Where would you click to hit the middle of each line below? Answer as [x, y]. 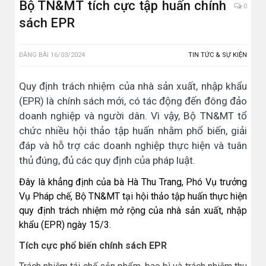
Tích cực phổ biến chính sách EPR [93, 246]
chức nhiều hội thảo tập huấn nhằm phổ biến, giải [133, 131]
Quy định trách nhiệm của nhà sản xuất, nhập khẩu [133, 86]
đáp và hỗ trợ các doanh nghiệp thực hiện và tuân [133, 146]
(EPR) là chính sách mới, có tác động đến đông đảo [133, 101]
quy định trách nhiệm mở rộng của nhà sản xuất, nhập [133, 211]
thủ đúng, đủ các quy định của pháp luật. [107, 161]
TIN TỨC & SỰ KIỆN [218, 55]
